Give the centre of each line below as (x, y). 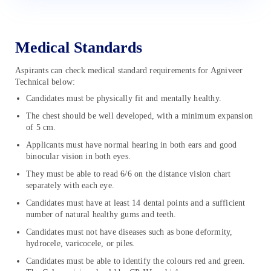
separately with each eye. (70, 186)
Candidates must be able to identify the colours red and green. (136, 261)
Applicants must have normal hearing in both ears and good (132, 145)
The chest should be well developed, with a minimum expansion (140, 116)
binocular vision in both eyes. (78, 157)
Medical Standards (79, 47)
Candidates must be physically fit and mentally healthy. (124, 99)
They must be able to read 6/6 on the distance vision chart (129, 174)
